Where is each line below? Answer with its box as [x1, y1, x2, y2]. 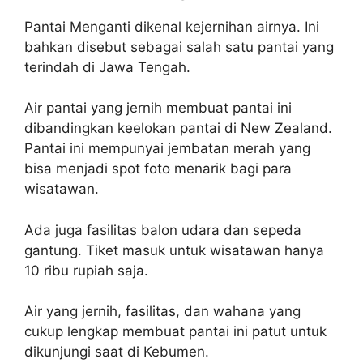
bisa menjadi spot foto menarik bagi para [24, 160, 292, 177]
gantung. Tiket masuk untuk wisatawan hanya [24, 241, 324, 258]
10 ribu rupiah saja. [24, 262, 148, 279]
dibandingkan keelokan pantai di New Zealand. [24, 120, 332, 136]
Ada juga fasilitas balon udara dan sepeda [24, 221, 301, 238]
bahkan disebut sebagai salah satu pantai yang [24, 38, 334, 55]
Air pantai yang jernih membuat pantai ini [24, 100, 292, 116]
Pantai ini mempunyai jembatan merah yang [24, 140, 310, 156]
